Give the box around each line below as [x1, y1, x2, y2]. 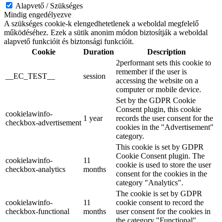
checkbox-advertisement [5, 118, 81, 127]
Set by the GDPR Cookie [116, 96, 196, 105]
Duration [83, 47, 114, 56]
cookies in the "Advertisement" [116, 122, 214, 131]
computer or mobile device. [116, 85, 201, 94]
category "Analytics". [116, 178, 183, 187]
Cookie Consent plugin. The [116, 151, 205, 160]
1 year [83, 113, 103, 122]
